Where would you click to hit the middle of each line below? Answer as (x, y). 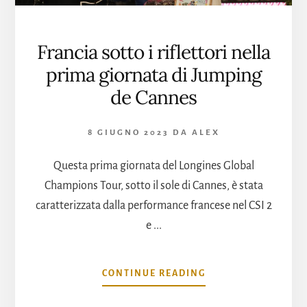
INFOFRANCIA (240, 272)
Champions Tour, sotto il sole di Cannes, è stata (153, 185)
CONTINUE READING (153, 273)
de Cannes (153, 97)
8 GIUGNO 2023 (128, 132)
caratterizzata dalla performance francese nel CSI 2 (153, 205)
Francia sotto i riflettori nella (153, 52)
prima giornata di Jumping (153, 74)
